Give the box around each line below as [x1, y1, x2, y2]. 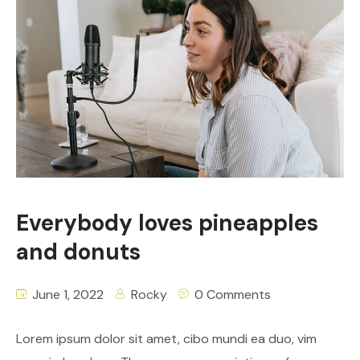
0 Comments [194, 286, 271, 304]
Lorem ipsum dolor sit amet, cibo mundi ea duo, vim [16, 330, 317, 348]
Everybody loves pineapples [16, 208, 318, 239]
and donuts [16, 237, 141, 268]
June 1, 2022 [29, 286, 104, 304]
